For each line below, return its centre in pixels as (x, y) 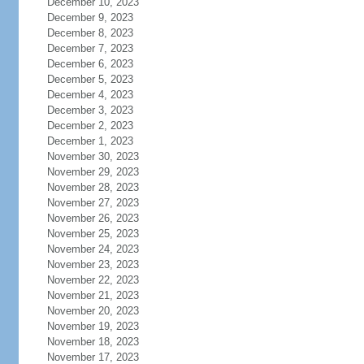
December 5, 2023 (90, 79)
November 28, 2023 (93, 187)
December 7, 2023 (90, 48)
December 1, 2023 (90, 141)
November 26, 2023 (93, 218)
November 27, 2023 (93, 203)
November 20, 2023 (93, 311)
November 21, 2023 (93, 295)
